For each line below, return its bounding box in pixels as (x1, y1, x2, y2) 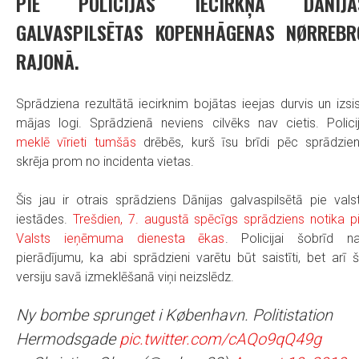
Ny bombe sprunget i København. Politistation (16, 305, 333, 325)
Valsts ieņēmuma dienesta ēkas (16, 231, 225, 246)
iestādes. (16, 212, 73, 227)
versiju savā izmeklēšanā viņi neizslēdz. (16, 269, 234, 284)
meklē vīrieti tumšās (16, 135, 136, 150)
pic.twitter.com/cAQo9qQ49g (119, 329, 321, 349)
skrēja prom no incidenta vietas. (16, 154, 194, 169)
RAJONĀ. (16, 46, 79, 75)
